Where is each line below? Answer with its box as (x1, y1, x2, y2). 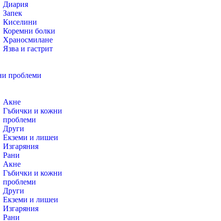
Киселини (3, 18, 37, 26)
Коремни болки (3, 27, 55, 35)
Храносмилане (3, 36, 53, 44)
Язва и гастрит (3, 44, 53, 53)
